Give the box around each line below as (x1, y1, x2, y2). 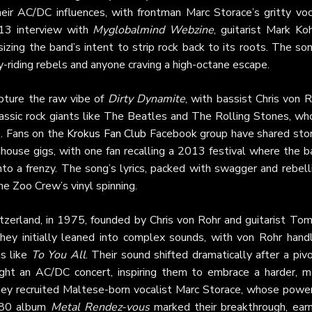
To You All (31, 247, 86, 263)
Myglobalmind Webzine (93, 22, 214, 38)
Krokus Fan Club (67, 126, 146, 141)
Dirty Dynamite (107, 91, 186, 107)
